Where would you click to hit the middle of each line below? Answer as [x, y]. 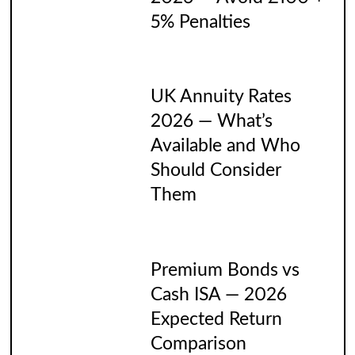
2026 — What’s [211, 122]
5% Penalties [200, 22]
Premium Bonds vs [225, 270]
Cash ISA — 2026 [218, 294]
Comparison [198, 344]
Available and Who [225, 146]
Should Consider [216, 171]
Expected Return [216, 319]
